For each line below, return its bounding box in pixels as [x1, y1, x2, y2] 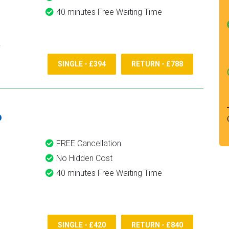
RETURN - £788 [131, 60, 183, 68]
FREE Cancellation [56, 139, 121, 148]
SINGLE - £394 [58, 60, 106, 68]
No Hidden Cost [56, 153, 112, 163]
